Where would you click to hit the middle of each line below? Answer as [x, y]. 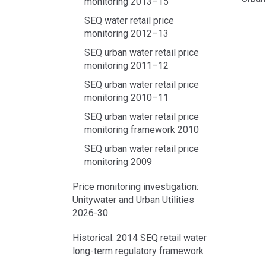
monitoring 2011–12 [126, 66]
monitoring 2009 [118, 162]
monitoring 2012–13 [126, 34]
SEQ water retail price [129, 20]
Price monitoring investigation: [135, 187]
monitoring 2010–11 [126, 98]
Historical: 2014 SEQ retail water [140, 238]
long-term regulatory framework [138, 251]
